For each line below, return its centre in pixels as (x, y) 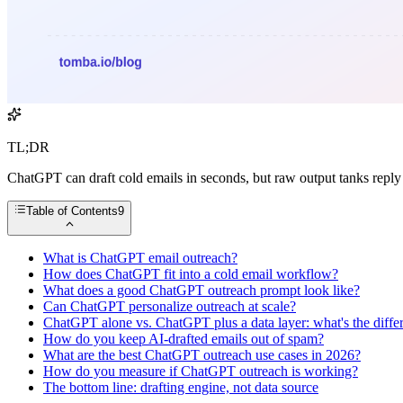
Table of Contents (72, 211)
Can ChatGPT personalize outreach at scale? (170, 306)
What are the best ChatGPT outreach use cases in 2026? (202, 354)
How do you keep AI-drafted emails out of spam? (184, 338)
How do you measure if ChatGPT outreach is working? (201, 371)
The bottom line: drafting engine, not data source (181, 387)
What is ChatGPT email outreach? (140, 257)
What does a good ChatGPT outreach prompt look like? (201, 290)
